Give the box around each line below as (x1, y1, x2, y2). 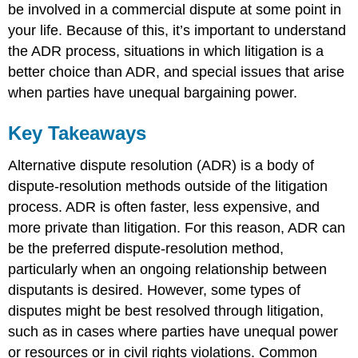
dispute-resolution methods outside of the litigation (8, 178, 328, 195)
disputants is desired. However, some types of (8, 282, 301, 299)
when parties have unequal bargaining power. (8, 85, 298, 101)
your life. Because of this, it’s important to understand (8, 22, 347, 39)
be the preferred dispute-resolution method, (8, 241, 284, 257)
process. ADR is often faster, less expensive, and (8, 199, 320, 216)
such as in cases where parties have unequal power (8, 324, 339, 340)
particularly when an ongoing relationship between (8, 261, 328, 278)
